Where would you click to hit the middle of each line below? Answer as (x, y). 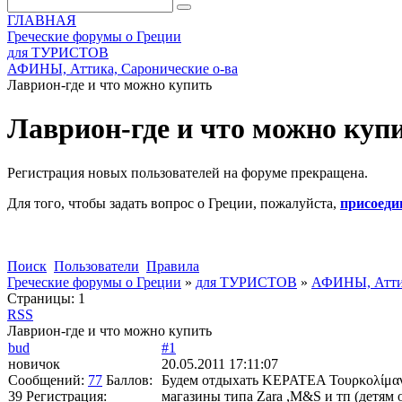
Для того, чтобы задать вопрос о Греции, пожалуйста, (174, 203)
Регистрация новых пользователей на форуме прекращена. (188, 172)
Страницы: (41, 298)
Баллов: (129, 380)
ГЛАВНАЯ (42, 20)
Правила (173, 266)
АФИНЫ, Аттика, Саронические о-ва (122, 69)
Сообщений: (48, 380)
